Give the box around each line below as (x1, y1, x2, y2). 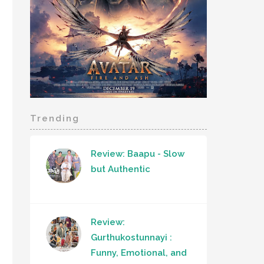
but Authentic (91, 164, 150, 174)
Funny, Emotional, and (91, 247, 187, 258)
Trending (30, 113, 80, 124)
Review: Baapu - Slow (91, 148, 184, 159)
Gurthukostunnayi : (91, 232, 172, 243)
